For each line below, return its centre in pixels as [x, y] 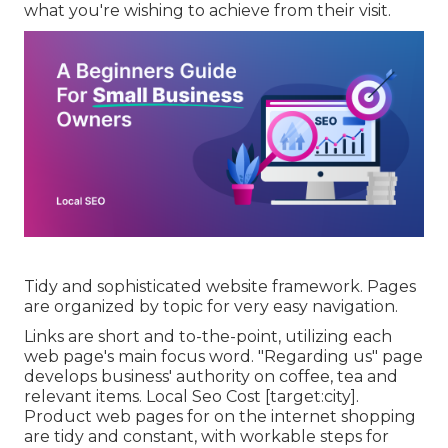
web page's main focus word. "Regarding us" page [223, 356]
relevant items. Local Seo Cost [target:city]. [191, 396]
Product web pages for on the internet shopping [220, 416]
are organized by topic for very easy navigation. [211, 306]
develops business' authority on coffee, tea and [211, 376]
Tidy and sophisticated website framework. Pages [220, 286]
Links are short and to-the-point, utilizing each [208, 336]
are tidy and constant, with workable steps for [206, 436]
